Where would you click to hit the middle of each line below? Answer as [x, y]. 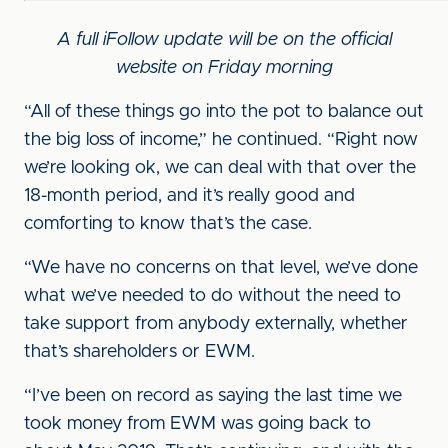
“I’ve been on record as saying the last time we [213, 396]
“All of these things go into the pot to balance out [224, 112]
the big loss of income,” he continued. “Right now [221, 140]
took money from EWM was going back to [197, 424]
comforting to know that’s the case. [168, 224]
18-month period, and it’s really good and [189, 196]
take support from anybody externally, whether [216, 324]
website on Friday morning [224, 68]
